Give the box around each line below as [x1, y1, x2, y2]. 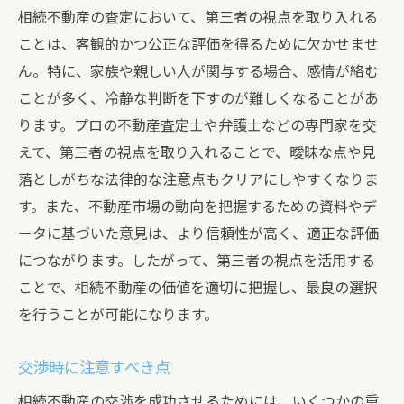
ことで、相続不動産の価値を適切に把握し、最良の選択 [18, 280, 378, 297]
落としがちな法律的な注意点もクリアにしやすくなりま [18, 171, 379, 188]
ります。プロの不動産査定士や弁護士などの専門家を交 [18, 117, 377, 134]
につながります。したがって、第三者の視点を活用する [18, 252, 375, 270]
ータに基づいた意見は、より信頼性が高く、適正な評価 [18, 225, 379, 243]
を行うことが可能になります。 [18, 307, 218, 324]
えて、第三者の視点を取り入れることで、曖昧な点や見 [18, 144, 376, 161]
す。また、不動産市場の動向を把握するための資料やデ [18, 198, 377, 216]
